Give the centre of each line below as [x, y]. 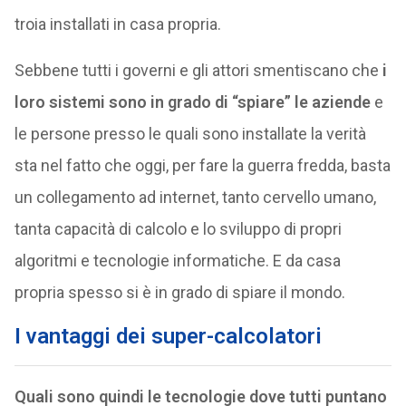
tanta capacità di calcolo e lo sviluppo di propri [178, 229]
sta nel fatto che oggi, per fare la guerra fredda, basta [202, 165]
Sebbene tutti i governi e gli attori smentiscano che [198, 70]
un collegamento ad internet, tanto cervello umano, [195, 197]
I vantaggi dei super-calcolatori [168, 336]
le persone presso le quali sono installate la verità [190, 134]
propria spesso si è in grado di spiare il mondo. [179, 292]
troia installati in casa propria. [117, 24]
